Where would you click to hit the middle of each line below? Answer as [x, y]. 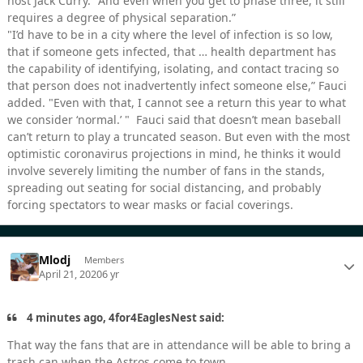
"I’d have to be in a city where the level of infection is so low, [170, 35]
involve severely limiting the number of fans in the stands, [166, 171]
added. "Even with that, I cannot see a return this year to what [177, 103]
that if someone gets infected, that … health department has [172, 52]
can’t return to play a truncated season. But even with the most [179, 137]
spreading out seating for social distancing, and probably [164, 188]
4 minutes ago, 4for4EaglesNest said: [125, 318]
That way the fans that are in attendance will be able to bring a [179, 345]
